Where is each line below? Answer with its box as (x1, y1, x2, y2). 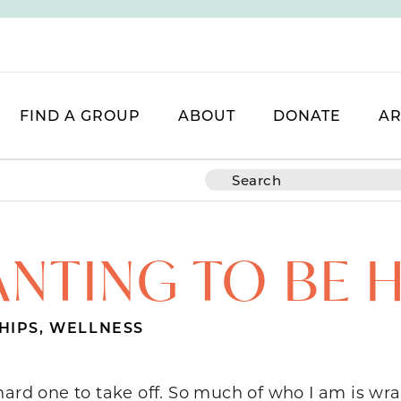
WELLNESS (49, 317, 145, 337)
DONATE (273, 106, 341, 125)
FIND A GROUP (20, 106, 141, 125)
